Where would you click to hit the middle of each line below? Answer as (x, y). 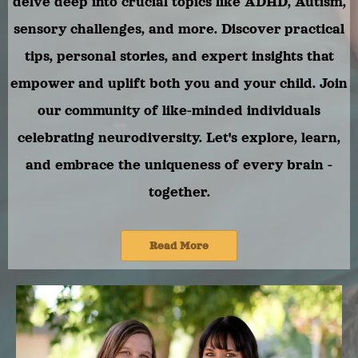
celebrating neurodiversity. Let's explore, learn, (179, 137)
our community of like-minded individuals (179, 110)
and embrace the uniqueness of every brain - (179, 165)
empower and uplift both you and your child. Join (179, 83)
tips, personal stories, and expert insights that (179, 56)
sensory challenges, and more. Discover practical (179, 29)
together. (179, 192)
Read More (179, 245)
